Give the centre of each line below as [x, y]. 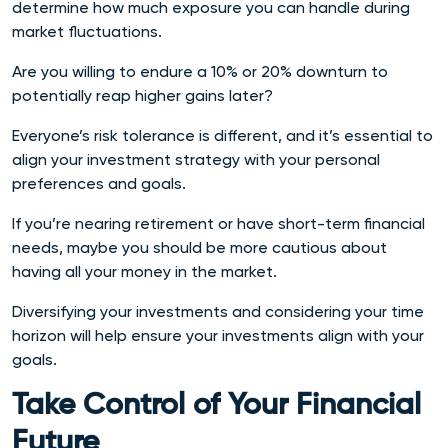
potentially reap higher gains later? [144, 95]
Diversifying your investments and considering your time [218, 311]
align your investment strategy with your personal [196, 159]
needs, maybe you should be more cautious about [199, 247]
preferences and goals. [99, 183]
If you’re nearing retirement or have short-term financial [218, 223]
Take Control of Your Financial [216, 405]
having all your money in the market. [146, 271]
